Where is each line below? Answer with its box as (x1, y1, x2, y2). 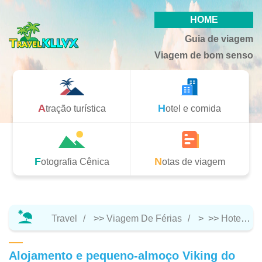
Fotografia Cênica (40, 156, 109, 167)
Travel (51, 213, 77, 223)
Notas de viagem (162, 156, 226, 167)
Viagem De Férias (106, 213, 182, 223)
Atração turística (45, 104, 106, 113)
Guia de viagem (185, 34, 253, 44)
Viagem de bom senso (154, 50, 253, 60)
